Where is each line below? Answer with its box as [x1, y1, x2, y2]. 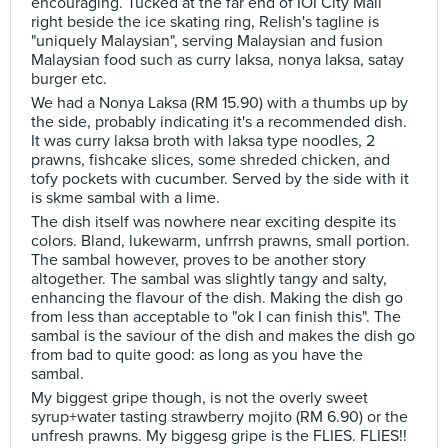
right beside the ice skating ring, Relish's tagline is [31, 12, 379, 32]
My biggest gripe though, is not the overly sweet [31, 388, 368, 408]
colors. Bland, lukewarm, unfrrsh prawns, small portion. [31, 231, 410, 251]
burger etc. [31, 69, 107, 89]
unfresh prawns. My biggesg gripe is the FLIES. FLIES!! [31, 426, 407, 446]
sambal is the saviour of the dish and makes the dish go [31, 326, 415, 346]
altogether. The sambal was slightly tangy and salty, [31, 269, 387, 289]
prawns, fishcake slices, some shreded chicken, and [31, 150, 390, 170]
